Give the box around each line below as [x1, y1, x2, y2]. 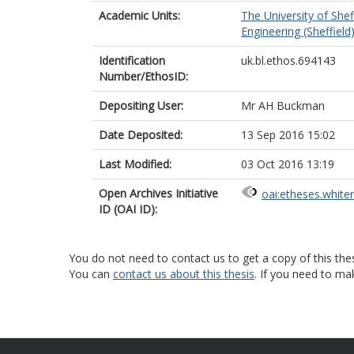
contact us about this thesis [113, 266, 254, 281]
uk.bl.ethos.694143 [241, 53, 336, 68]
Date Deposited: [99, 127, 183, 142]
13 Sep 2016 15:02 [241, 127, 335, 142]
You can [69, 266, 113, 281]
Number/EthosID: [99, 69, 188, 84]
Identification [99, 53, 165, 68]
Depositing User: [99, 98, 183, 113]
